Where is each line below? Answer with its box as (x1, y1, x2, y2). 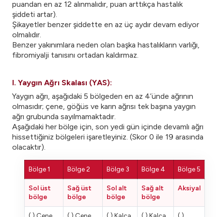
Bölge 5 (178, 165, 201, 173)
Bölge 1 (29, 165, 50, 173)
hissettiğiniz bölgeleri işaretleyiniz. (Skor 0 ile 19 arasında (12, 132, 203, 141)
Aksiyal (178, 184, 201, 192)
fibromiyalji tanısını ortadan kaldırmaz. (12, 50, 139, 60)
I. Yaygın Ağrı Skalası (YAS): (12, 78, 112, 87)
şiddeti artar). (12, 10, 57, 19)
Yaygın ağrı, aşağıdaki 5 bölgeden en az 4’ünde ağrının (12, 92, 193, 101)
